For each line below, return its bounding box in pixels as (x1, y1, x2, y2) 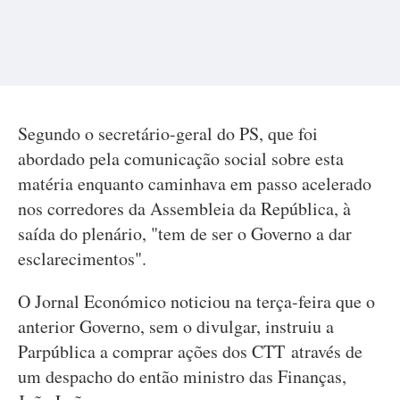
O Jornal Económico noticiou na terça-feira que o (18, 289, 375, 313)
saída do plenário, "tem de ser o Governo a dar (18, 221, 352, 246)
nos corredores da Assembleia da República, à (18, 196, 351, 221)
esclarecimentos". (18, 246, 146, 271)
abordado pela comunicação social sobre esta (18, 146, 344, 171)
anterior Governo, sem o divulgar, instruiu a (18, 314, 334, 338)
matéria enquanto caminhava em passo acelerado (18, 171, 371, 196)
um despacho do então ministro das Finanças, (18, 364, 346, 388)
